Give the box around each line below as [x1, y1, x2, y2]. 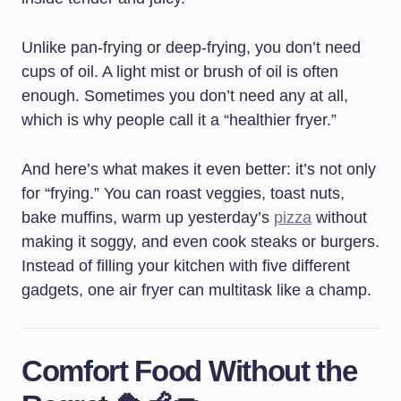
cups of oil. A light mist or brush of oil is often [21, 63, 338, 81]
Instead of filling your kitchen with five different [21, 257, 350, 276]
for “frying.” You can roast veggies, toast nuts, [21, 184, 345, 203]
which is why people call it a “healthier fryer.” [21, 111, 337, 130]
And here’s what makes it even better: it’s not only [21, 160, 376, 179]
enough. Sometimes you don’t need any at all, [21, 87, 348, 106]
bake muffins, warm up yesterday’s [21, 209, 274, 227]
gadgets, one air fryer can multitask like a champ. [21, 281, 371, 300]
